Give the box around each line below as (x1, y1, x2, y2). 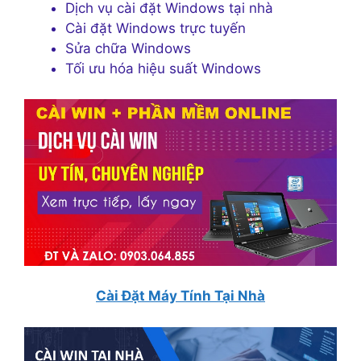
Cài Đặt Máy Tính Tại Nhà (96, 288, 265, 305)
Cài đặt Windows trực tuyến (65, 19, 246, 36)
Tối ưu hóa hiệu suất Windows (65, 60, 261, 77)
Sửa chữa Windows (65, 39, 191, 56)
